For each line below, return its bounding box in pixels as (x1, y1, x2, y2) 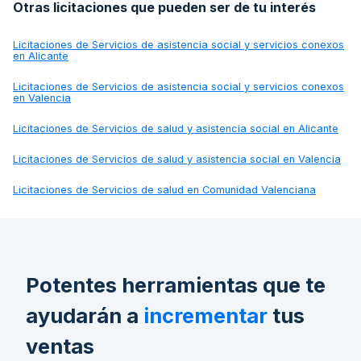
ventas (26, 333, 94, 359)
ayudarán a (26, 302, 143, 328)
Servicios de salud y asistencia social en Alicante (92, 122, 338, 135)
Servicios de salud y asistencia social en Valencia (92, 152, 341, 165)
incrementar (143, 302, 268, 328)
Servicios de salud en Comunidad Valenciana (92, 183, 316, 196)
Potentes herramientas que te (26, 272, 326, 297)
